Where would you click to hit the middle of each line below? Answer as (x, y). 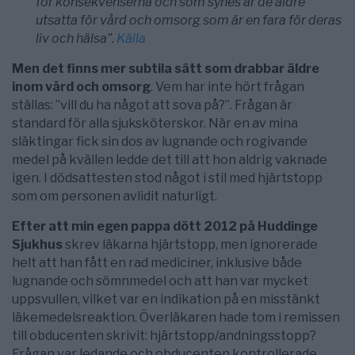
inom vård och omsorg (81, 87)
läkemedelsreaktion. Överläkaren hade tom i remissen (176, 318)
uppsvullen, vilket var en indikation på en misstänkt (166, 300)
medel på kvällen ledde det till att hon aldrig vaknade (170, 160)
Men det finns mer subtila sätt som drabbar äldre (166, 69)
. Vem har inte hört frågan (227, 87)
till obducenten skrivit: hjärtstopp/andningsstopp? (164, 336)
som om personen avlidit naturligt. (115, 197)
